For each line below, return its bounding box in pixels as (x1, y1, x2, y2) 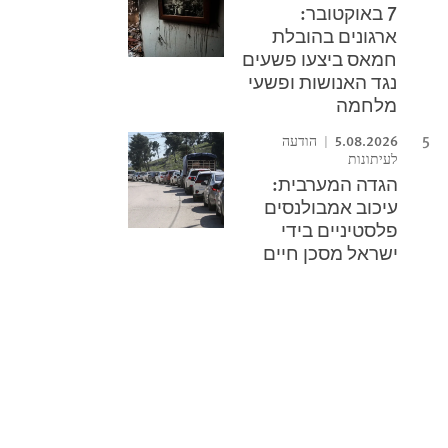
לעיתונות (348, 151, 399, 168)
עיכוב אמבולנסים (264, 193, 399, 220)
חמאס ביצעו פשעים (242, 45, 398, 72)
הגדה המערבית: (272, 170, 399, 197)
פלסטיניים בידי (281, 216, 399, 243)
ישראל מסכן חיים (263, 239, 399, 266)
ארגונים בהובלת (272, 22, 398, 49)
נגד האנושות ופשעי (248, 68, 398, 95)
